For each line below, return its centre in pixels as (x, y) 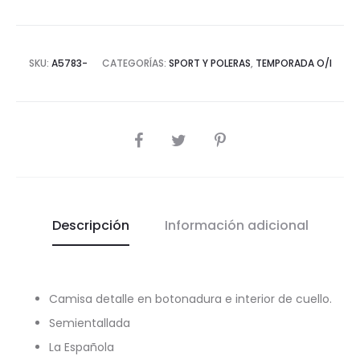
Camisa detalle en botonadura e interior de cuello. (190, 299)
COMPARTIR (158, 137)
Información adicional (236, 226)
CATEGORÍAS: (135, 63)
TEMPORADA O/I (293, 63)
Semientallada (90, 323)
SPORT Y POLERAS (209, 63)
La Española (82, 348)
